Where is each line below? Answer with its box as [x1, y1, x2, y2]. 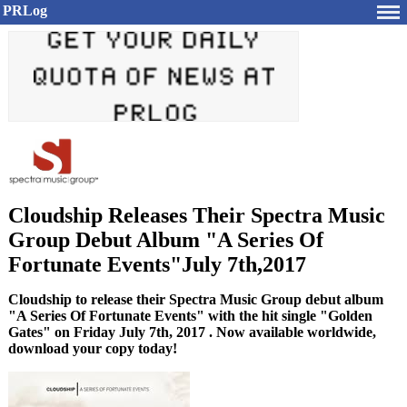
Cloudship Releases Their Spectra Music [8, 203, 385, 227]
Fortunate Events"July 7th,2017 [8, 253, 306, 276]
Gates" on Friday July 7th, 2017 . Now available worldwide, [8, 324, 376, 340]
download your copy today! [8, 341, 177, 356]
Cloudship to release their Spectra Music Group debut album [8, 292, 383, 307]
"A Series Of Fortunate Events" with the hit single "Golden [8, 308, 372, 323]
